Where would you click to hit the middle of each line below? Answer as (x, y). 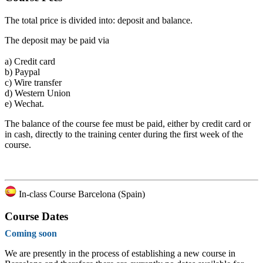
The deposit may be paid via (57, 40)
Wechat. (28, 103)
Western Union (41, 93)
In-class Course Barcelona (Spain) (81, 194)
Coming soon (31, 233)
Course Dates (36, 217)
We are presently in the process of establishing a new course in (120, 253)
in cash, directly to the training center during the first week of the (124, 134)
